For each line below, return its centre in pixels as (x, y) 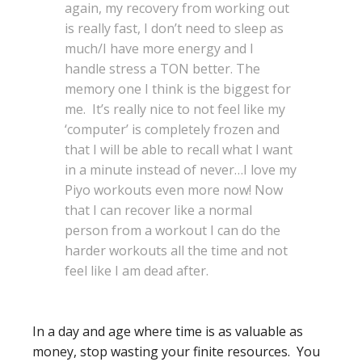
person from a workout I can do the (173, 230)
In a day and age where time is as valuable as (168, 331)
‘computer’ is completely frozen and (172, 129)
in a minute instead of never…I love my (181, 170)
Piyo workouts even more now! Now (174, 190)
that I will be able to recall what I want (179, 149)
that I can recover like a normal (158, 210)
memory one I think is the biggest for (178, 89)
